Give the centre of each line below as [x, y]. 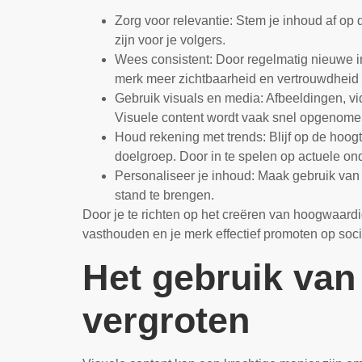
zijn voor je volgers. [170, 40]
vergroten [166, 320]
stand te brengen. [164, 196]
